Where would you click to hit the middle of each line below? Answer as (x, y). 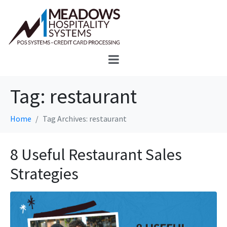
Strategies (44, 174)
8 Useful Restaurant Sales (96, 155)
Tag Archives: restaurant (85, 119)
